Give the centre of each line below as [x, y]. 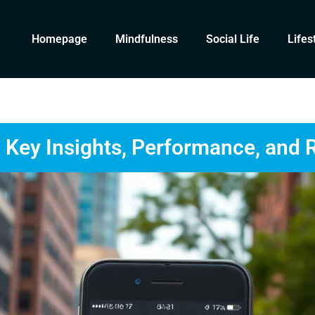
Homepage [60, 39]
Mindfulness [147, 39]
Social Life [233, 39]
